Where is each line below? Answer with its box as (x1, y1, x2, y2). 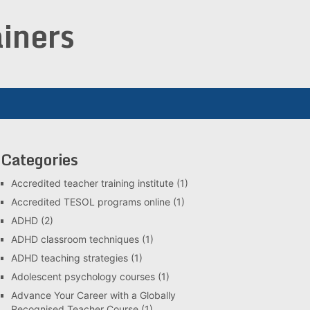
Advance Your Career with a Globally (11, 289, 176, 301)
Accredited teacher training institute (11, 177, 174, 189)
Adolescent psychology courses (11, 271, 155, 282)
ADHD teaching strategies (11, 252, 128, 264)
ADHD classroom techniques (11, 233, 139, 245)
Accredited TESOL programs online (11, 196, 170, 208)
